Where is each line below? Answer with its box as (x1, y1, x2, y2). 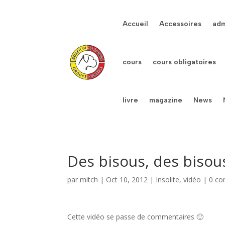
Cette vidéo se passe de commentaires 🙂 (67, 212, 204, 221)
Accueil (123, 20, 149, 28)
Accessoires (159, 20, 202, 28)
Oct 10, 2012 (106, 175, 148, 184)
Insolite (156, 175, 180, 184)
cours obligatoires (153, 58, 216, 66)
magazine (149, 96, 183, 104)
